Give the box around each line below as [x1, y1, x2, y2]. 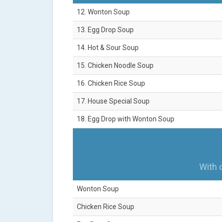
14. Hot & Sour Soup [77, 44, 139, 52]
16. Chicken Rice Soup [77, 79, 145, 88]
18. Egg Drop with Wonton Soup [77, 115, 174, 123]
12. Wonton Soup [77, 8, 130, 16]
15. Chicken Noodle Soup [77, 61, 154, 70]
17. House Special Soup [77, 97, 150, 106]
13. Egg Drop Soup [77, 26, 134, 34]
